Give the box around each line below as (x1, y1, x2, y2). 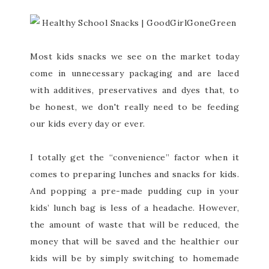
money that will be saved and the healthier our (30, 236, 239, 247)
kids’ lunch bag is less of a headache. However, (30, 202, 239, 213)
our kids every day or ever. (30, 118, 145, 129)
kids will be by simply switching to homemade (30, 253, 239, 264)
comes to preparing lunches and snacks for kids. (30, 169, 239, 180)
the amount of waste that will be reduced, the (30, 219, 239, 230)
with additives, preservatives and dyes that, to (30, 85, 239, 95)
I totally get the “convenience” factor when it (30, 152, 239, 163)
